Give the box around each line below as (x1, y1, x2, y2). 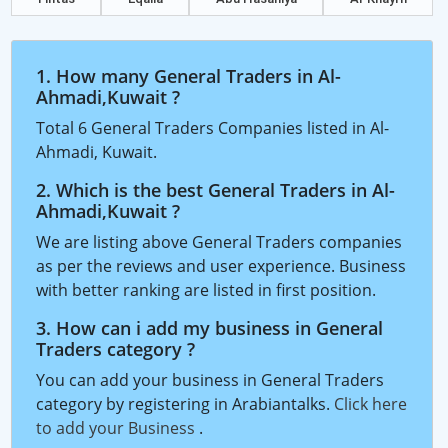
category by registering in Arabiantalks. (36, 392, 334, 415)
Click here (334, 392, 407, 415)
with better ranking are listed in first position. (36, 278, 376, 301)
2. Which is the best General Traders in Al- (36, 177, 395, 202)
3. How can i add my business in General (36, 315, 383, 340)
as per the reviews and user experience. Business (36, 254, 406, 277)
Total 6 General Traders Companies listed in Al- (36, 116, 389, 139)
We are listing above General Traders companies (36, 230, 402, 253)
